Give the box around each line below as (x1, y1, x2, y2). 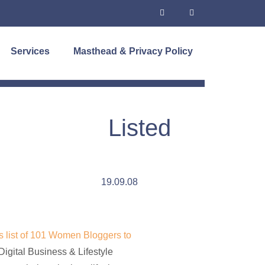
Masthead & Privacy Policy (73, 46, 193, 56)
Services (10, 46, 50, 56)
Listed (108, 115, 172, 141)
